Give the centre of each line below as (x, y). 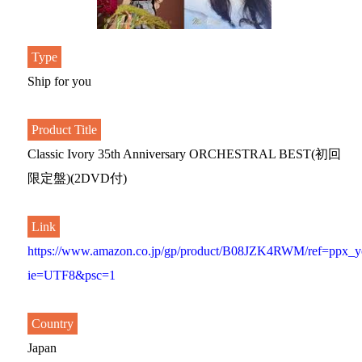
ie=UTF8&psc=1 (72, 275)
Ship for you (59, 81)
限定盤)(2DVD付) (77, 178)
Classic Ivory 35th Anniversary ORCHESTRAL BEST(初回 (184, 154)
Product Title (64, 130)
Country (53, 324)
